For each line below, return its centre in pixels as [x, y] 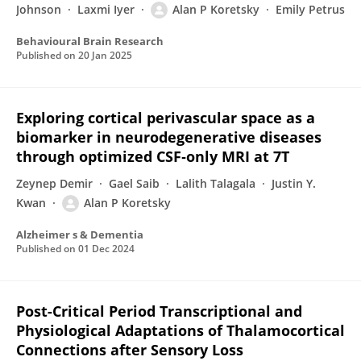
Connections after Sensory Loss [130, 350]
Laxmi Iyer [106, 9]
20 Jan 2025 [105, 55]
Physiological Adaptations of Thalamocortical [180, 330]
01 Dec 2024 [106, 249]
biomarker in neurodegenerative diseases [169, 137]
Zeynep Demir [54, 183]
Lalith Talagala [216, 183]
